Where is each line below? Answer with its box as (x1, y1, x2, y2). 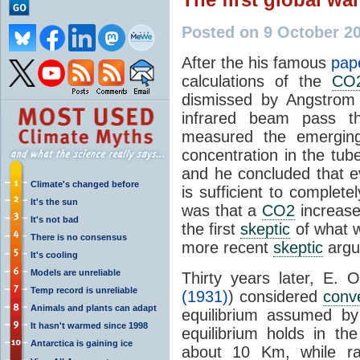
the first (182, 219, 241, 238)
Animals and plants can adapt (31, 302, 157, 313)
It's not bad (31, 214, 79, 224)
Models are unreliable (31, 267, 121, 277)
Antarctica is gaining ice (31, 337, 133, 348)
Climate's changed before (31, 178, 139, 189)
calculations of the (182, 72, 332, 90)
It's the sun (31, 196, 78, 207)
